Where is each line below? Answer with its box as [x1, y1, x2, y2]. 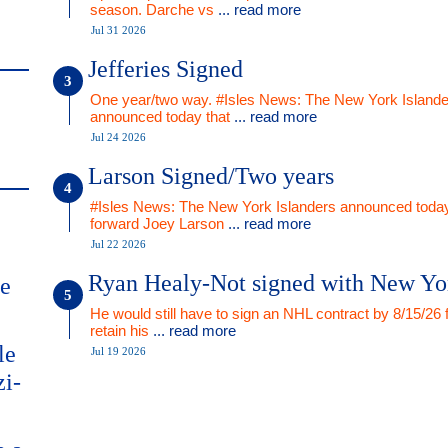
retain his [90, 322, 153, 339]
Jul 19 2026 [91, 345, 146, 357]
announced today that [90, 108, 234, 125]
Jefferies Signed [88, 56, 243, 82]
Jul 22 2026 [91, 238, 146, 250]
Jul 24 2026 [91, 131, 146, 143]
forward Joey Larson [90, 215, 228, 232]
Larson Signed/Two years [88, 163, 334, 189]
